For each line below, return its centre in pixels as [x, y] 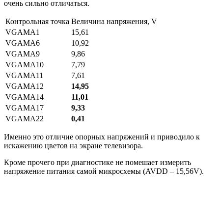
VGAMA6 [23, 43]
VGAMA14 [25, 97]
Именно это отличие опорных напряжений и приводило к [102, 137]
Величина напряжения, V [114, 21]
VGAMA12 [25, 86]
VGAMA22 [25, 119]
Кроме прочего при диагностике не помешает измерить [97, 162]
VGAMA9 [23, 54]
